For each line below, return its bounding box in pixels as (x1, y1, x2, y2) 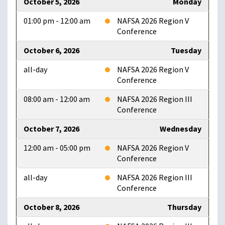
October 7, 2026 (24, 124, 79, 135)
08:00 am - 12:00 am (24, 94, 90, 105)
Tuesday (171, 45, 201, 56)
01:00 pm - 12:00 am (24, 16, 90, 27)
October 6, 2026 (24, 45, 79, 56)
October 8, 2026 (24, 202, 79, 213)
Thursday (167, 202, 201, 213)
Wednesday (160, 124, 201, 135)
